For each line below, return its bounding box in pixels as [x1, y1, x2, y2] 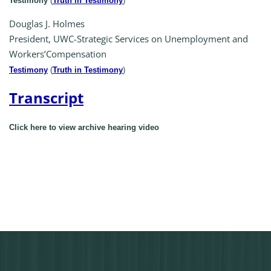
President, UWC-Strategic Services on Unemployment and [9, 33, 248, 45]
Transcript [9, 88, 83, 108]
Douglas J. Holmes [9, 18, 85, 30]
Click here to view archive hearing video [9, 123, 159, 132]
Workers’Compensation [9, 48, 106, 60]
